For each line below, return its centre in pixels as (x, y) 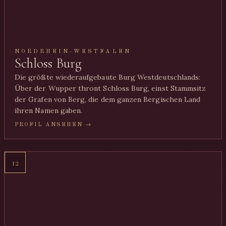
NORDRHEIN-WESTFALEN (73, 51)
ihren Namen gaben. (49, 110)
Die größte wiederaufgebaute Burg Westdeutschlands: (108, 77)
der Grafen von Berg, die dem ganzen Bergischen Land (108, 99)
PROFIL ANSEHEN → (53, 125)
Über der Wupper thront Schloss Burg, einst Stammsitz (110, 88)
